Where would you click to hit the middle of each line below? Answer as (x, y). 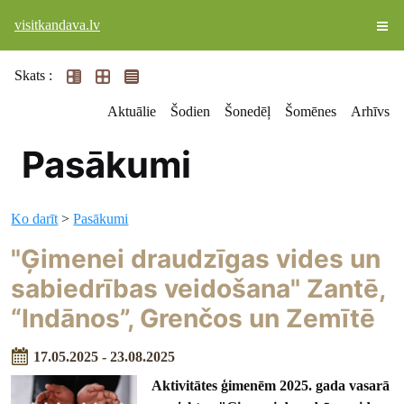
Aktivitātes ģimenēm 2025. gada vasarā (271, 385)
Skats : (33, 75)
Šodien (190, 111)
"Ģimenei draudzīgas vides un (196, 259)
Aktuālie (132, 111)
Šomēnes (311, 111)
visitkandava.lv (57, 25)
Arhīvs (370, 111)
